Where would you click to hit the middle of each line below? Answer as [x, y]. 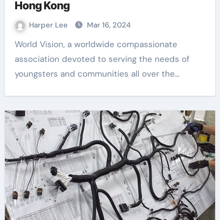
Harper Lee [49, 25]
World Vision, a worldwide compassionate [18, 44]
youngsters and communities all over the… [97, 74]
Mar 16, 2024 [109, 25]
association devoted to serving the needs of [102, 59]
